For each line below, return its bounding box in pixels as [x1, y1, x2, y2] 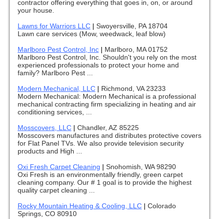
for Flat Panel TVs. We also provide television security [18, 139, 184, 148]
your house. [18, 6, 54, 15]
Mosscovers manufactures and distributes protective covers [18, 131, 201, 140]
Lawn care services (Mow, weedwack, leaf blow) [18, 30, 166, 38]
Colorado [148, 202, 176, 210]
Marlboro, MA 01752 [105, 45, 168, 54]
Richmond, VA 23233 [101, 85, 166, 93]
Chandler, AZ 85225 [77, 124, 139, 132]
